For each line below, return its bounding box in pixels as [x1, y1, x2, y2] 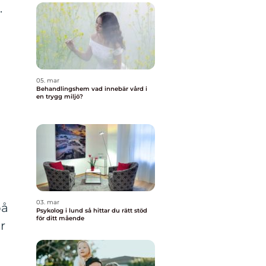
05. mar [36, 77, 59, 84]
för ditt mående [36, 214, 84, 222]
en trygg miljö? [36, 93, 83, 100]
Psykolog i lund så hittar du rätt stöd [36, 207, 85, 214]
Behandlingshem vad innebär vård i [36, 85, 91, 93]
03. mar [36, 198, 59, 206]
